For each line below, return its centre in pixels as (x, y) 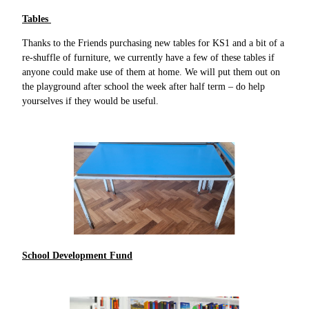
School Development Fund (77, 255)
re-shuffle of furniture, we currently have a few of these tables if (148, 57)
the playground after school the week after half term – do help (143, 86)
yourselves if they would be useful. (92, 101)
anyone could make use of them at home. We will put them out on (151, 72)
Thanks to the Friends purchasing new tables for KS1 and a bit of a (153, 43)
